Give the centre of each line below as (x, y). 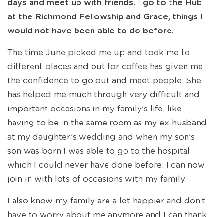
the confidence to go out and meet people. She (104, 81)
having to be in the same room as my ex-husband (107, 123)
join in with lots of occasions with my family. (97, 179)
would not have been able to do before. (91, 31)
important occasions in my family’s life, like (94, 109)
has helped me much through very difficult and (103, 95)
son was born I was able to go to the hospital (99, 151)
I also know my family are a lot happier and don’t (106, 201)
